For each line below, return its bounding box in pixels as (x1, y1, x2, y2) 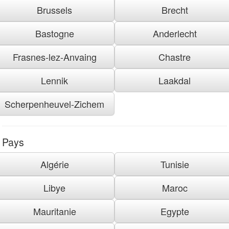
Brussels (37, 3, 72, 16)
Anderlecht (152, 26, 197, 40)
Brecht (161, 3, 188, 16)
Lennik (41, 73, 68, 87)
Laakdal (158, 73, 191, 87)
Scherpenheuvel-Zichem (5, 97, 104, 110)
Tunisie (160, 157, 189, 171)
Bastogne (35, 26, 74, 40)
